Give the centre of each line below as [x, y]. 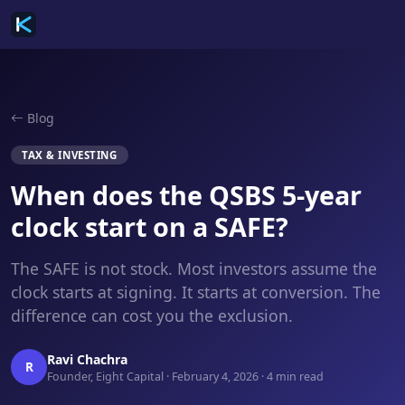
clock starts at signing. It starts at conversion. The [196, 292]
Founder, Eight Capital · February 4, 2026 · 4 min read [185, 376]
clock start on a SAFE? [150, 226]
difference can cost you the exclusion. [152, 316]
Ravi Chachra [87, 359]
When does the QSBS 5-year [186, 195]
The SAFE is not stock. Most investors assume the [194, 268]
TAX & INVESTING [70, 155]
